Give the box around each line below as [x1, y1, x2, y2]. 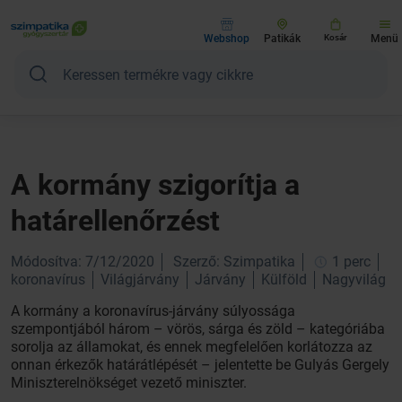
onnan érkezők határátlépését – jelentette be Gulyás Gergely [11, 356, 389, 373]
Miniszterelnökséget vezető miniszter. [11, 374, 247, 391]
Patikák [264, 32, 301, 45]
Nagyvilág [322, 271, 386, 288]
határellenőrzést [11, 204, 220, 238]
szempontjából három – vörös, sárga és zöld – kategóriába [11, 320, 385, 337]
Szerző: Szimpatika [173, 253, 295, 270]
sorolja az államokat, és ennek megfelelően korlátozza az [11, 338, 372, 355]
